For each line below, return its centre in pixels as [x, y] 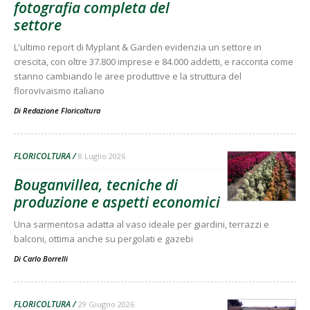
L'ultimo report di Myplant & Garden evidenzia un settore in [138, 47]
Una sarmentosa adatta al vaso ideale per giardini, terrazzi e [142, 224]
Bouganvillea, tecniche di [96, 184]
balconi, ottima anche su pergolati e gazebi [103, 238]
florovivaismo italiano [59, 90]
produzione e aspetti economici [117, 202]
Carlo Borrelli [45, 258]
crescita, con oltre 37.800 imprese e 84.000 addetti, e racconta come [154, 61]
